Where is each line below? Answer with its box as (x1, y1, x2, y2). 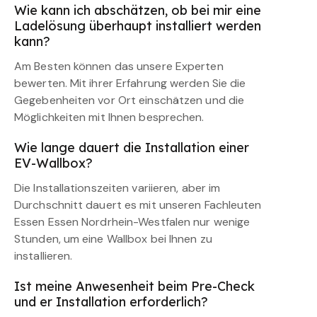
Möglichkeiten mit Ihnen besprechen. (14, 110, 204, 125)
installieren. (14, 248, 73, 264)
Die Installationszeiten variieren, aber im (14, 180, 221, 196)
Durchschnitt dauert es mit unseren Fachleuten (14, 197, 262, 213)
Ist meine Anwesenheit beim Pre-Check (14, 278, 255, 295)
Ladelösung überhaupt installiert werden (14, 18, 261, 35)
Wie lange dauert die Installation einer (14, 139, 249, 156)
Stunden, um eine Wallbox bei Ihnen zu (14, 231, 212, 247)
